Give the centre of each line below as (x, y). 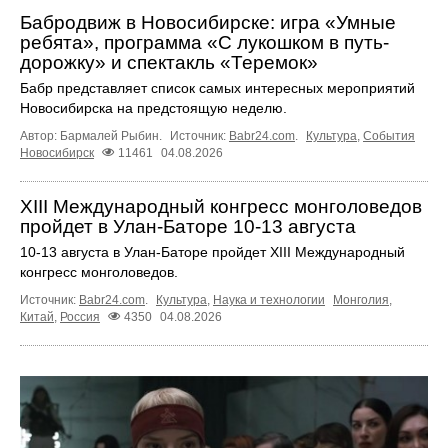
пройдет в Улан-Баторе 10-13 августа (188, 226)
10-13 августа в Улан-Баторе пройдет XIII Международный (212, 251)
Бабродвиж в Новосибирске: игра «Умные (208, 22)
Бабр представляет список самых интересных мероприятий (217, 87)
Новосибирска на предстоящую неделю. (153, 107)
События (389, 135)
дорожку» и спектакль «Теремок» (169, 62)
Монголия (361, 299)
